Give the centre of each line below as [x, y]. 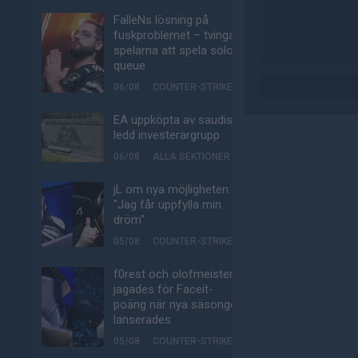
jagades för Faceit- [163, 289]
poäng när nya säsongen [178, 304]
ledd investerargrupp [167, 135]
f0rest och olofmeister [173, 274]
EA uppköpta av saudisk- [178, 120]
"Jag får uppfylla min [167, 205]
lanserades [142, 320]
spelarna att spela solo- [176, 50]
